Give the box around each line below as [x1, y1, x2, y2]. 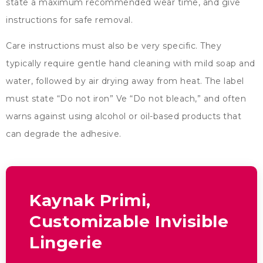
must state [6, 93, 54, 104]
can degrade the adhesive [6, 129, 119, 140]
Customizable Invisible [29, 211, 228, 232]
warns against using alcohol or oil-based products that [6, 111, 241, 122]
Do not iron [60, 93, 110, 104]
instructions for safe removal [6, 14, 131, 25]
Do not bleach [133, 93, 195, 104]
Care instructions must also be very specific [6, 41, 195, 52]
